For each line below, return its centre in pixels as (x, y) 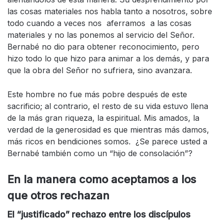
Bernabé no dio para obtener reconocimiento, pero (103, 47)
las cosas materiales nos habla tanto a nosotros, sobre (110, 12)
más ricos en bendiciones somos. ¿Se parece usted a (107, 142)
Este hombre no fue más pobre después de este (97, 95)
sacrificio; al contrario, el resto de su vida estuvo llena (108, 106)
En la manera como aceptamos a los (102, 179)
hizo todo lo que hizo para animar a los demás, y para (108, 59)
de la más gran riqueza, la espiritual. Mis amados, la (103, 118)
